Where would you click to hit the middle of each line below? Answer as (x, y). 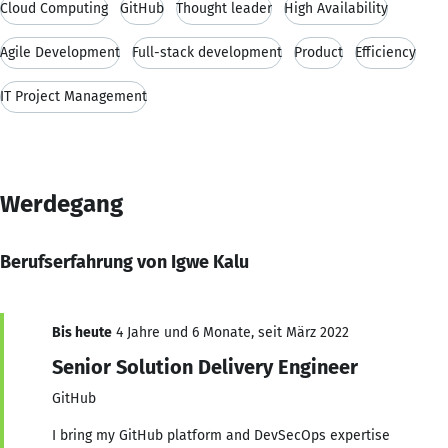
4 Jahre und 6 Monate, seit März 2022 (230, 332)
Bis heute (82, 332)
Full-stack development (207, 52)
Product (318, 52)
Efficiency (385, 52)
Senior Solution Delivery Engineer (205, 366)
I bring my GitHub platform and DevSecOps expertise (221, 435)
